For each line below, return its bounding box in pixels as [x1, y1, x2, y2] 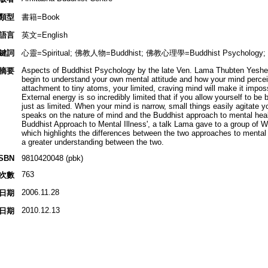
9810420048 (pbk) [21, 154, 83, 163]
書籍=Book [21, 13, 60, 22]
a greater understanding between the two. [21, 138, 164, 147]
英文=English [21, 31, 68, 40]
